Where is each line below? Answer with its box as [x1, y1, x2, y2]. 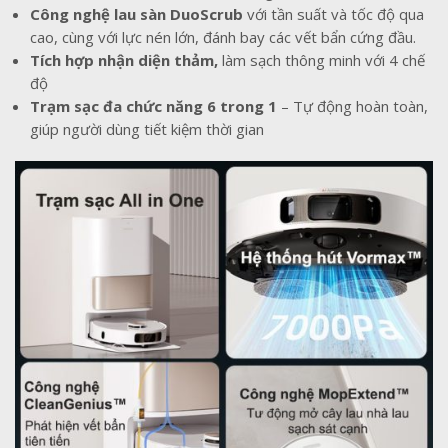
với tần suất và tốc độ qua [243, 3, 424, 24]
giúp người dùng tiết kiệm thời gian [30, 118, 264, 139]
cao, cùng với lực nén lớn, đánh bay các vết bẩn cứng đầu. [30, 26, 416, 47]
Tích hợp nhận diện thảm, [30, 49, 218, 70]
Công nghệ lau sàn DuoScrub [30, 3, 243, 24]
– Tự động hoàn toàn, [277, 95, 428, 116]
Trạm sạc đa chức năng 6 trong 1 [30, 95, 277, 116]
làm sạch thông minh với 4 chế [218, 49, 425, 70]
